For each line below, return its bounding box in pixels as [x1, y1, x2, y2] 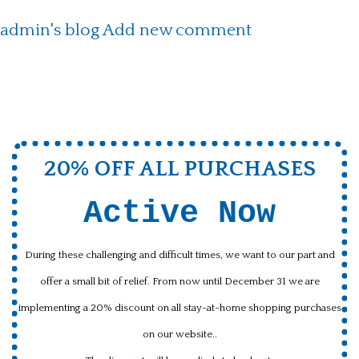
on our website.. [142, 328, 217, 340]
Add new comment [103, 20, 252, 40]
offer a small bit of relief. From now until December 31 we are [39, 275, 320, 287]
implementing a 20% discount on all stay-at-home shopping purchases [18, 301, 341, 313]
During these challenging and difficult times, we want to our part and [24, 248, 335, 260]
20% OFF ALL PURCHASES [43, 155, 316, 181]
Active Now [83, 195, 276, 232]
